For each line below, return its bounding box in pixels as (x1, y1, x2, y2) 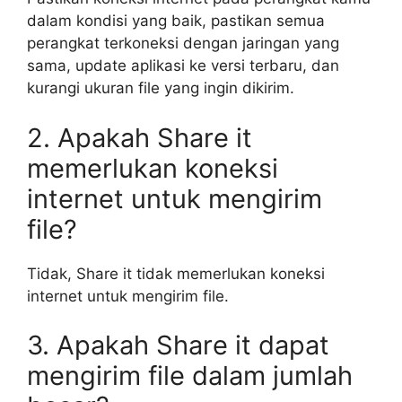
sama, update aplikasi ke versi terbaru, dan (27, 57, 339, 74)
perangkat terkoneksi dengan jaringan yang (27, 34, 339, 52)
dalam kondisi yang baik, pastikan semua (27, 12, 325, 30)
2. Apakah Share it (27, 121, 252, 153)
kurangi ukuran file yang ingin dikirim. (27, 79, 294, 97)
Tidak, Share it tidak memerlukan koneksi (27, 264, 325, 283)
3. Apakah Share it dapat (27, 329, 329, 361)
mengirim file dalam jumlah (27, 360, 353, 391)
